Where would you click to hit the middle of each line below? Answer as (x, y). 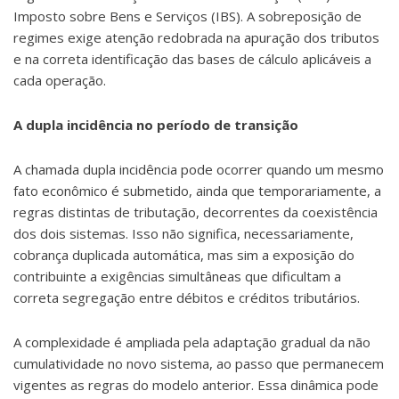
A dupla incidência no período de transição (156, 125)
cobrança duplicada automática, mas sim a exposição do (184, 255)
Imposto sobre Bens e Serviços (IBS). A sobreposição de (187, 16)
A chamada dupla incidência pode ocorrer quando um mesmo (199, 169)
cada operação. (60, 80)
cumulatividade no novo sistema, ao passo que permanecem (199, 363)
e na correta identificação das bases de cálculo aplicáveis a (192, 59)
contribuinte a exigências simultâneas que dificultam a (177, 276)
